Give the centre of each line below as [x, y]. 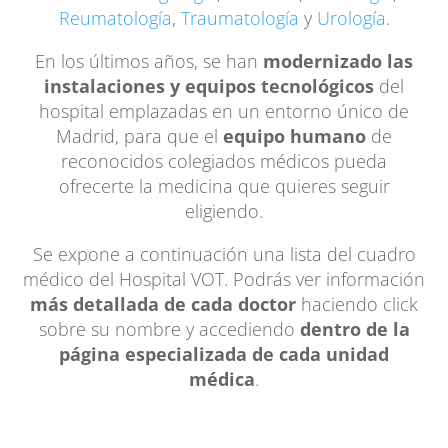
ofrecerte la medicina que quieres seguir [224, 185]
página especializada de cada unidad [224, 353]
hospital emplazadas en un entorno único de [224, 110]
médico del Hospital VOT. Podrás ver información [224, 278]
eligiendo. [224, 210]
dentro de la [354, 328]
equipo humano [294, 135]
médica [222, 378]
